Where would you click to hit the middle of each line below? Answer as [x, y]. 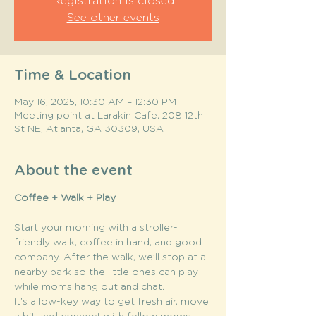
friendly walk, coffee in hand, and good [109, 243]
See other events [113, 18]
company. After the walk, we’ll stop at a [111, 257]
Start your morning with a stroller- [96, 228]
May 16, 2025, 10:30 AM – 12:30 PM [95, 102]
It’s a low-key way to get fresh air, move [113, 302]
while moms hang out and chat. [89, 287]
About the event [73, 171]
